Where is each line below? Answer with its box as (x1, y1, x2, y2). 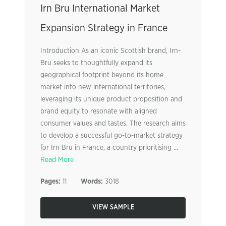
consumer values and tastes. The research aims (40, 120, 186, 127)
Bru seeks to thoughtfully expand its (40, 60, 152, 67)
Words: (81, 178, 103, 185)
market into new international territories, (40, 84, 165, 91)
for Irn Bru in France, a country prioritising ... (40, 144, 178, 151)
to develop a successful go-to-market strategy (40, 132, 183, 139)
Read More (40, 156, 74, 163)
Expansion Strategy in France (40, 23, 167, 33)
